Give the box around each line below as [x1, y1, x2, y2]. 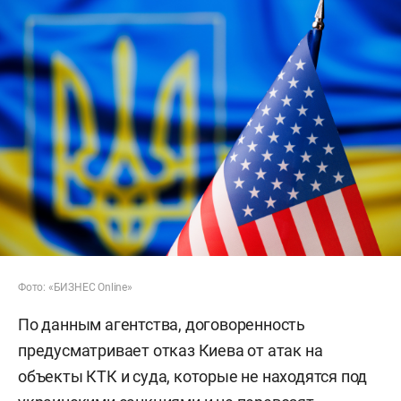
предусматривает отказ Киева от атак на [18, 340, 323, 360]
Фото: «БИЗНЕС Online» [18, 280, 132, 294]
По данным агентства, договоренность [18, 314, 305, 334]
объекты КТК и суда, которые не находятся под [18, 366, 368, 386]
